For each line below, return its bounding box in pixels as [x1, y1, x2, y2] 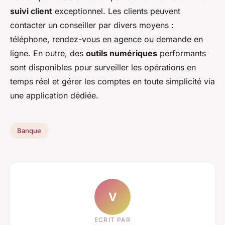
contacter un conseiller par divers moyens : [10, 20, 174, 30]
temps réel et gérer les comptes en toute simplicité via [10, 76, 215, 86]
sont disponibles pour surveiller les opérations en [10, 62, 196, 72]
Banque [17, 126, 42, 135]
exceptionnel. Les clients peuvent [52, 6, 180, 16]
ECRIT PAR [94, 215, 131, 223]
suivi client [10, 6, 52, 16]
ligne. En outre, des [10, 48, 86, 58]
